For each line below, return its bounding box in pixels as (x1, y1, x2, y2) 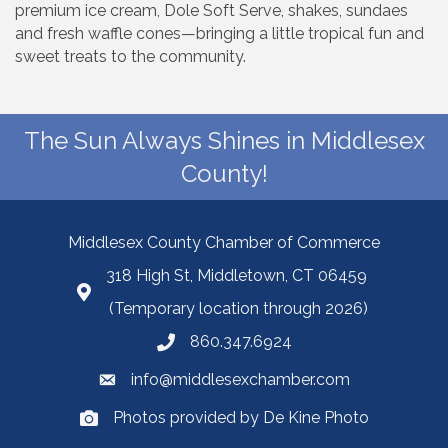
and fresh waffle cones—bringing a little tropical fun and (15, 23, 424, 43)
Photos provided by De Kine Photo (112, 407, 369, 427)
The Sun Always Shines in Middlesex (23, 125, 425, 155)
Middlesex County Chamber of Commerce (68, 232, 380, 252)
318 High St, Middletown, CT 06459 (106, 265, 371, 285)
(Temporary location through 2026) (109, 298, 368, 318)
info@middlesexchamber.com (131, 369, 350, 389)
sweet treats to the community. (15, 46, 246, 66)
